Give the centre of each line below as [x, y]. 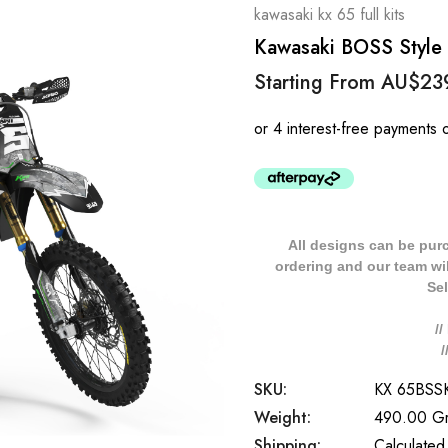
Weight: [282, 417]
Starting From [317, 82]
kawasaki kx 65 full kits [329, 14]
